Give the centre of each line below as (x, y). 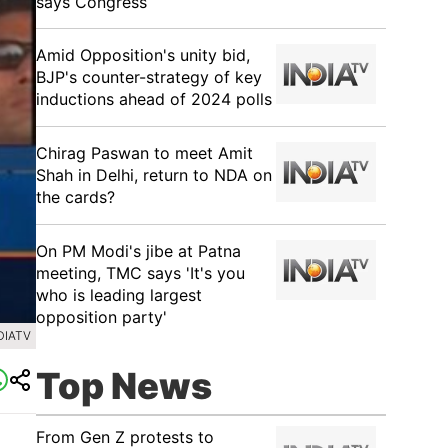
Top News (124, 386)
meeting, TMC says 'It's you (140, 273)
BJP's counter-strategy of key (149, 77)
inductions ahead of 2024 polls (154, 99)
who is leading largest (119, 295)
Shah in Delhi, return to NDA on (154, 175)
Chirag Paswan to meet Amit (144, 153)
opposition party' (101, 317)
